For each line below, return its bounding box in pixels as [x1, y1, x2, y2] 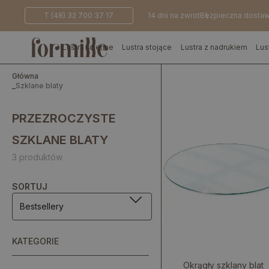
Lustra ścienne [62, 43, 114, 52]
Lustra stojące [122, 43, 172, 52]
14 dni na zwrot [147, 11, 200, 20]
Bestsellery [20, 201, 64, 211]
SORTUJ [12, 181, 47, 192]
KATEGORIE [12, 236, 59, 246]
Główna [12, 71, 38, 80]
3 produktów [12, 152, 62, 162]
